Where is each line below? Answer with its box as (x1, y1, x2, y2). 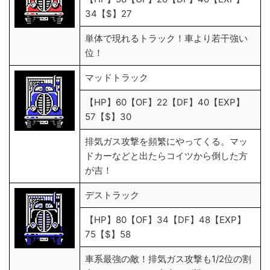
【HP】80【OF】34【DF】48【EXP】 (85, 214, 246, 225)
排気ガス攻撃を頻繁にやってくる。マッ (85, 136, 248, 147)
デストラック (85, 189, 139, 201)
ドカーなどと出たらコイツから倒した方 (85, 150, 248, 162)
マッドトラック (85, 72, 148, 83)
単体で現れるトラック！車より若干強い (85, 33, 248, 44)
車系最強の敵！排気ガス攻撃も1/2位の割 (85, 253, 251, 265)
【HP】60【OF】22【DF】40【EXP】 (85, 96, 245, 108)
